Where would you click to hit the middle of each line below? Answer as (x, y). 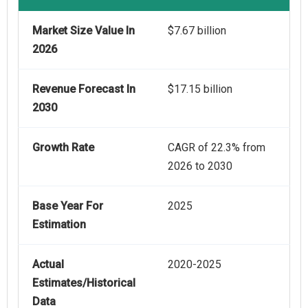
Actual (48, 265)
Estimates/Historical (84, 283)
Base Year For (68, 206)
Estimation (59, 225)
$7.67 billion (197, 31)
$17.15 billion (200, 89)
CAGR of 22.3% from (217, 148)
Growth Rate (63, 148)
